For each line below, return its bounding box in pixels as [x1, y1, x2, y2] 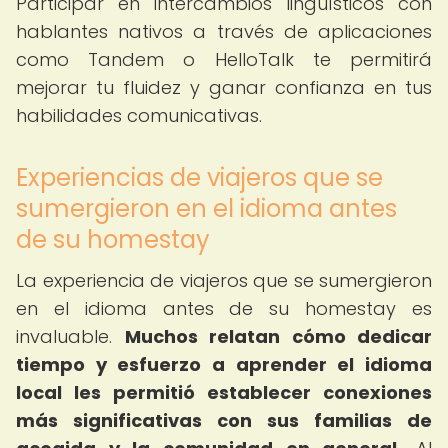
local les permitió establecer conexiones [16, 380, 432, 405]
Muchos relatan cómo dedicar [124, 324, 432, 349]
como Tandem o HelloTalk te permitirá [16, 47, 432, 72]
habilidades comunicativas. [16, 103, 262, 128]
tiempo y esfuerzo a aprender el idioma [16, 352, 432, 377]
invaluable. [16, 324, 125, 349]
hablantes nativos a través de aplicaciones [16, 19, 432, 44]
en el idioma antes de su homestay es [16, 296, 432, 321]
